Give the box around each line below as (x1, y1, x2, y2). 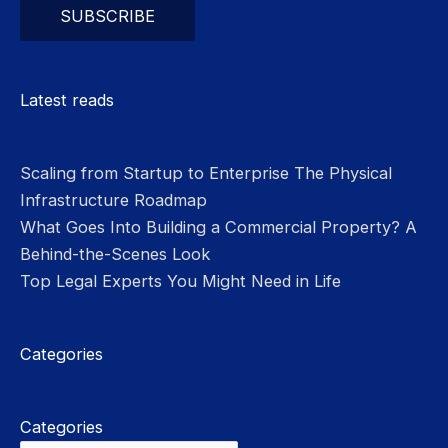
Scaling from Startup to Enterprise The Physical (20, 163, 392, 184)
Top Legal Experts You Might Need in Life (20, 271, 341, 292)
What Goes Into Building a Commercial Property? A (20, 217, 417, 238)
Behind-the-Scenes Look (20, 244, 210, 265)
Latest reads (20, 90, 114, 111)
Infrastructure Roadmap (20, 190, 207, 211)
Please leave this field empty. (19, 76, 239, 97)
